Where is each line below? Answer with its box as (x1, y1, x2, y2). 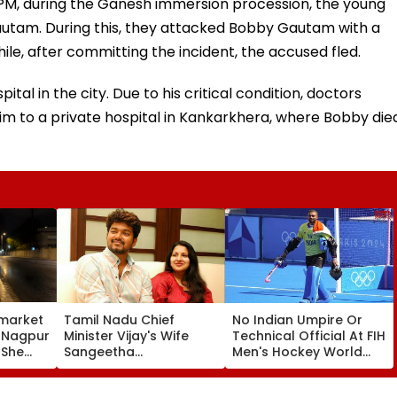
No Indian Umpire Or (232, 310, 362, 329)
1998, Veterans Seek (232, 374, 360, 393)
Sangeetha (64, 342, 135, 361)
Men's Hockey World (232, 342, 362, 361)
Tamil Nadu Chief (64, 310, 175, 329)
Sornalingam (64, 358, 146, 377)
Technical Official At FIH (232, 326, 385, 345)
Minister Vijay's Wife (64, 326, 189, 345)
